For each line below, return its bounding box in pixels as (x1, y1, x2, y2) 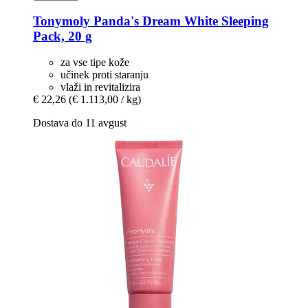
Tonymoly (33, 13, 90, 28)
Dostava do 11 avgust (33, 117, 126, 129)
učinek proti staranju (60, 69, 148, 81)
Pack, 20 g (33, 28, 92, 43)
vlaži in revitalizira (60, 81, 140, 93)
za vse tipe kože (60, 56, 129, 69)
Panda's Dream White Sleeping (90, 13, 269, 28)
